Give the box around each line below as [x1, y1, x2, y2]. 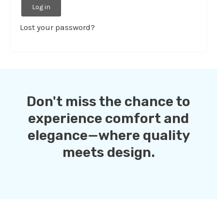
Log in [32, 2, 50, 11]
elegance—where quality [27, 127, 190, 143]
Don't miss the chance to [27, 93, 190, 109]
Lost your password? [20, 22, 95, 32]
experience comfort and [28, 110, 189, 126]
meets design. [62, 144, 155, 160]
